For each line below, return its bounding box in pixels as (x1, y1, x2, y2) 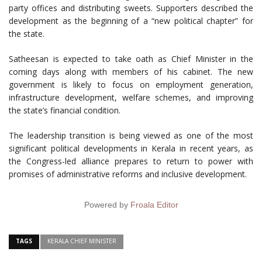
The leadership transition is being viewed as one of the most (9, 130, 253, 142)
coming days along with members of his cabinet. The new (9, 66, 253, 78)
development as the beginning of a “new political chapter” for (9, 15, 253, 27)
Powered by (84, 200, 130, 210)
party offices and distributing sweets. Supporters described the (9, 2, 253, 14)
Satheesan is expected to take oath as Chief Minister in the (9, 53, 253, 65)
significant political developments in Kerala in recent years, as (9, 143, 253, 154)
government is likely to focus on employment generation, (9, 79, 253, 91)
